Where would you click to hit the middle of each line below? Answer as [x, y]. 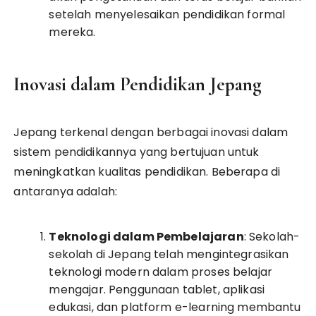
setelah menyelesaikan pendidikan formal [167, 14]
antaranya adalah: [66, 192]
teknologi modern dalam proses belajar [161, 272]
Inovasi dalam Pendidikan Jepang [138, 84]
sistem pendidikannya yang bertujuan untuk [136, 152]
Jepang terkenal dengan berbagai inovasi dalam [151, 132]
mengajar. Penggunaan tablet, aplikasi [157, 290]
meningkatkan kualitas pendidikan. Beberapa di [147, 172]
